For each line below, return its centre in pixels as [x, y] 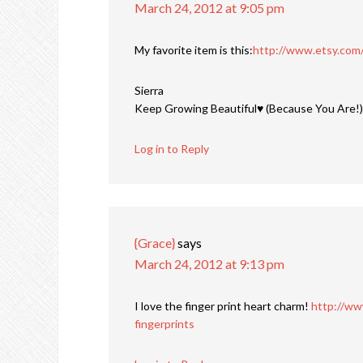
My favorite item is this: [194, 50]
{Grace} [155, 243]
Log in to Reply [172, 149]
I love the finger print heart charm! [223, 306]
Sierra [149, 91]
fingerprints [164, 324]
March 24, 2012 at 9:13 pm [209, 264]
